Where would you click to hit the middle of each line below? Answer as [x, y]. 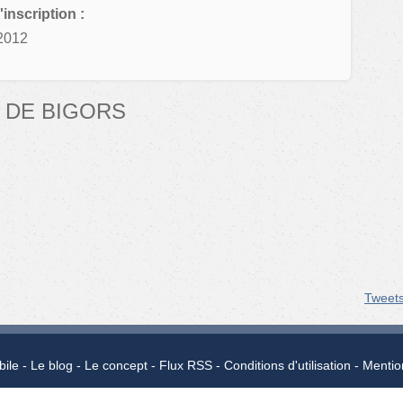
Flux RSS [185, 366]
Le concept [116, 366]
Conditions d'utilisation [287, 366]
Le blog [51, 366]
